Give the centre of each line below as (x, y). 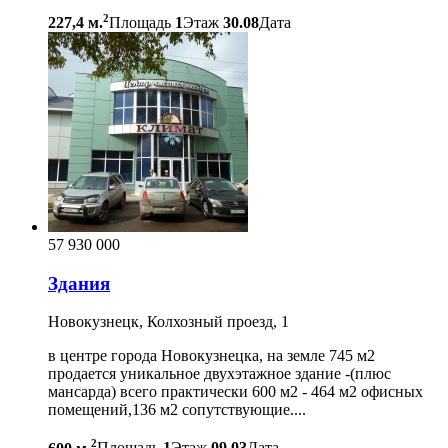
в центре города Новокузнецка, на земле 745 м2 (211, 356)
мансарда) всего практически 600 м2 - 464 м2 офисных (235, 392)
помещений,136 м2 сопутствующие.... (177, 410)
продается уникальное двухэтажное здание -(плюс (219, 374)
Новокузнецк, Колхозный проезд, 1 (168, 322)
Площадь (140, 22)
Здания (79, 283)
